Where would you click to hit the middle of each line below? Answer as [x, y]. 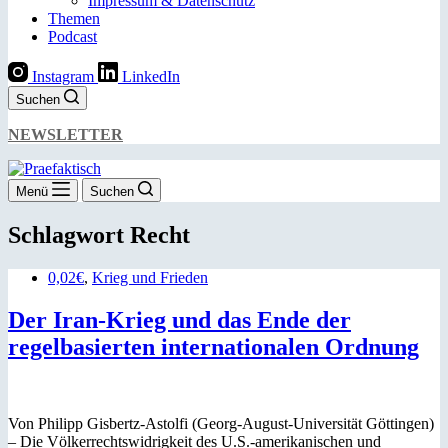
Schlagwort [66, 234]
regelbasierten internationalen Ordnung [213, 346]
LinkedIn [151, 76]
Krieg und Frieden [150, 277]
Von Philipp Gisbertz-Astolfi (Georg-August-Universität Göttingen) [221, 423]
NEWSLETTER [65, 134]
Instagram [63, 76]
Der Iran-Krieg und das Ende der [179, 319]
